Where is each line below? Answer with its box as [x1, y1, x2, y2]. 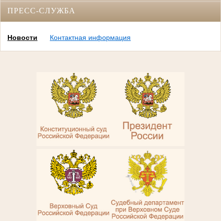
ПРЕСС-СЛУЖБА [7, 6, 75, 15]
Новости [7, 34, 37, 42]
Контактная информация [50, 34, 131, 42]
